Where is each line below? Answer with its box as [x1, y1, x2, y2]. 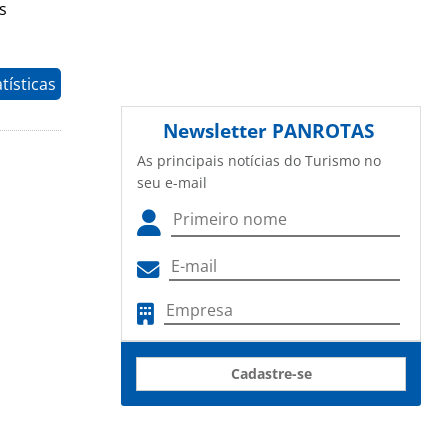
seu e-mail [137, 173, 207, 193]
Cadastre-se [230, 364, 312, 384]
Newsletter [163, 117, 272, 145]
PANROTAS [272, 117, 374, 145]
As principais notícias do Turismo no [137, 151, 381, 171]
